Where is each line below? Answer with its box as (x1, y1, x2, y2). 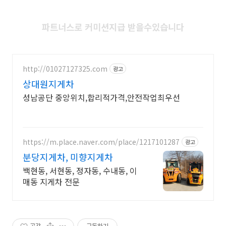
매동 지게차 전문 (23, 176, 80, 188)
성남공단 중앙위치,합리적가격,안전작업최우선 (23, 91, 180, 103)
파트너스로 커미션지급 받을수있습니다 (42, 21, 184, 33)
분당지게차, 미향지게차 (23, 150, 113, 163)
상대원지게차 (23, 77, 74, 90)
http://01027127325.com (23, 63, 107, 74)
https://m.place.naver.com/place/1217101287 (23, 136, 180, 147)
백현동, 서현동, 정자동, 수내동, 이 (23, 164, 137, 177)
